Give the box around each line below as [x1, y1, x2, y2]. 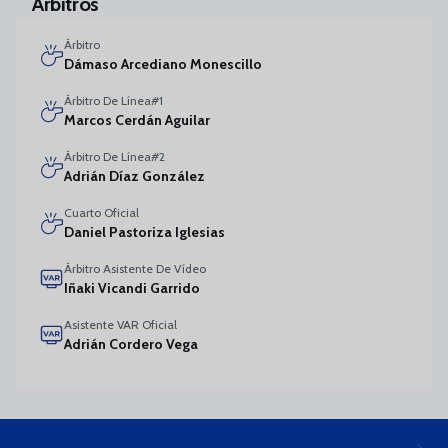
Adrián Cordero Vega [64, 335, 198, 353]
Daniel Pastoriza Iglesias [64, 223, 225, 241]
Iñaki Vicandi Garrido [64, 279, 200, 297]
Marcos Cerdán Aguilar [64, 111, 210, 129]
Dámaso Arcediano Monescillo [64, 55, 262, 73]
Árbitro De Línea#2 [64, 149, 165, 164]
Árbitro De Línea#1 [64, 93, 163, 108]
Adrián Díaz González [64, 167, 205, 185]
